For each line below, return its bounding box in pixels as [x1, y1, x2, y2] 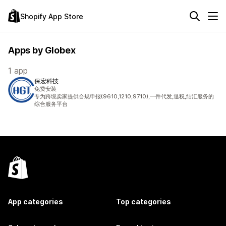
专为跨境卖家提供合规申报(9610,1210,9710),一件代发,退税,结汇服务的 [34, 93, 214, 100]
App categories [8, 197, 63, 206]
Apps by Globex [8, 45, 76, 55]
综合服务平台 [34, 100, 68, 107]
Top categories [116, 197, 171, 206]
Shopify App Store [20, 12, 83, 21]
